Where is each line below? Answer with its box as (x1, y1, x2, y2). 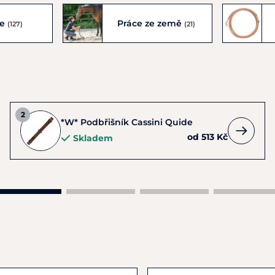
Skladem (73, 133, 113, 144)
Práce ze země (117, 17, 185, 29)
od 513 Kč (187, 131, 228, 142)
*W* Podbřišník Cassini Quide (61, 117, 193, 128)
